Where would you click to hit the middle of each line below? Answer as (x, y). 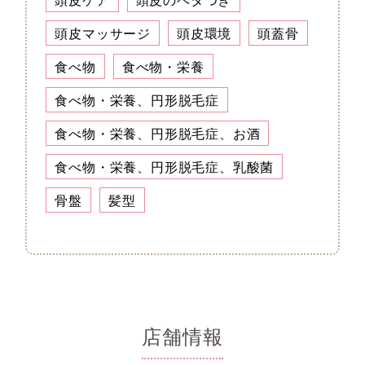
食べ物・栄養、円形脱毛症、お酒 (158, 134)
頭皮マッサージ (103, 33)
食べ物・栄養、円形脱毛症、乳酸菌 (165, 167)
